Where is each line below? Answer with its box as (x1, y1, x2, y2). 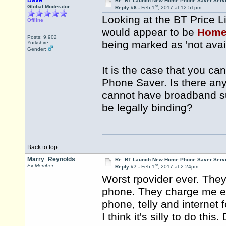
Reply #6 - (115, 5, 141, 11)
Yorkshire (27, 40, 48, 45)
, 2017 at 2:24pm (157, 164, 198, 170)
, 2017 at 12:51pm (157, 5, 201, 11)
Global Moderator (27, 4, 70, 9)
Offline (27, 17, 43, 23)
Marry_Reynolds (27, 156, 75, 163)
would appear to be (102, 26, 197, 39)
